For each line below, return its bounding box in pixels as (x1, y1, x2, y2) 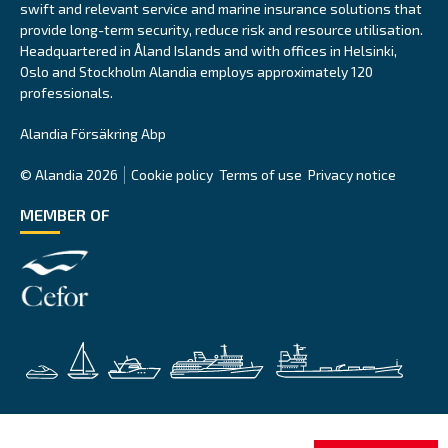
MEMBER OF (20, 205, 110, 225)
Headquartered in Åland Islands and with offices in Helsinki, (20, 42, 397, 60)
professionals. (20, 84, 113, 102)
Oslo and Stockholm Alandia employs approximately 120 (20, 63, 373, 81)
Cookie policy (131, 166, 213, 184)
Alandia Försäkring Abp (20, 125, 166, 143)
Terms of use (219, 166, 302, 184)
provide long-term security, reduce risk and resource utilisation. (20, 21, 423, 39)
